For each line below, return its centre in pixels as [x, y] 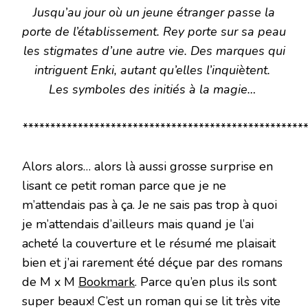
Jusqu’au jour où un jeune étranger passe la [154, 13]
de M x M [50, 282]
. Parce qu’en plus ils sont [206, 282]
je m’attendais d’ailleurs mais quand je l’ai [138, 224]
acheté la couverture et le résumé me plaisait [149, 244]
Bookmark [107, 282]
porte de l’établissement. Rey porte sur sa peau [154, 32]
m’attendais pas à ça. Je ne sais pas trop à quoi [150, 205]
